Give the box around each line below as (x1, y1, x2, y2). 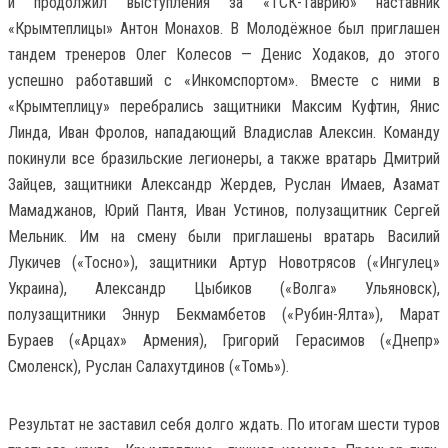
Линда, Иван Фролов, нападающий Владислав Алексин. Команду (8, 122, 440, 142)
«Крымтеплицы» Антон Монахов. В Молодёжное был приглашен (8, 18, 440, 38)
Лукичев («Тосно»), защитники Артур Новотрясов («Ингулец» (8, 252, 440, 272)
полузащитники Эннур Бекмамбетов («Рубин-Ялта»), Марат (8, 304, 440, 324)
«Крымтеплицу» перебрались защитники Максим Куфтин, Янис (8, 96, 440, 116)
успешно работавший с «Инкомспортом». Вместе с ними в (8, 70, 440, 90)
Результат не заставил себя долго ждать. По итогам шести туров (8, 414, 440, 434)
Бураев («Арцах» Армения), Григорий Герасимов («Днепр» (8, 330, 440, 350)
